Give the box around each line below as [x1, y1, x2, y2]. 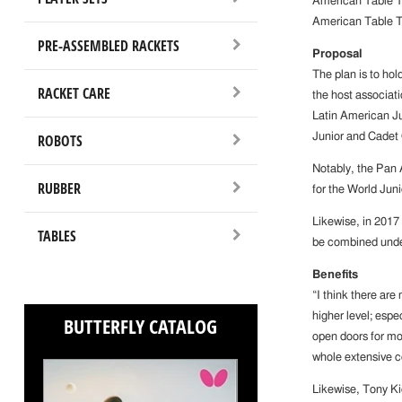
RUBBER [37, 178, 81, 198]
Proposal [311, 48, 363, 61]
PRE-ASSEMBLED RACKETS [37, 35, 179, 56]
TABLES [37, 225, 76, 246]
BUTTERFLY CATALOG [64, 312, 218, 340]
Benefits [311, 269, 358, 282]
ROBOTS [37, 130, 83, 151]
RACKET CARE [37, 83, 110, 103]
